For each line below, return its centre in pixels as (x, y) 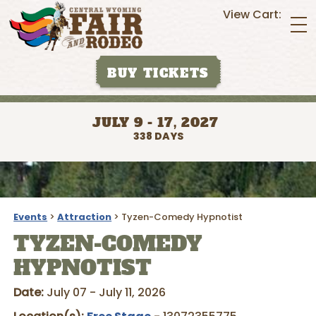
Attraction (85, 217)
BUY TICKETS (158, 73)
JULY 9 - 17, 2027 (155, 122)
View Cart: (253, 14)
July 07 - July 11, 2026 (107, 292)
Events (31, 217)
